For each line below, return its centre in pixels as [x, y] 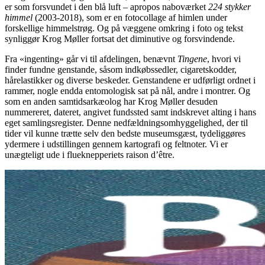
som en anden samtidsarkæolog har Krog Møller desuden [111, 101]
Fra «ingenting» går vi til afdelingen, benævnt [91, 59]
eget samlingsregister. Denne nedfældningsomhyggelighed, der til [126, 122]
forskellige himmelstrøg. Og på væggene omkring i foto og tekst [124, 28]
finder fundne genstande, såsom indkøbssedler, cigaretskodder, [121, 69]
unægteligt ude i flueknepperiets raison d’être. [90, 154]
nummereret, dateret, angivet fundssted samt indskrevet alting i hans [130, 112]
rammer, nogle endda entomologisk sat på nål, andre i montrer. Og [127, 91]
